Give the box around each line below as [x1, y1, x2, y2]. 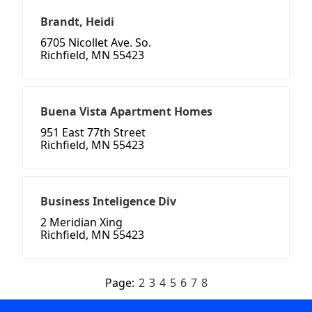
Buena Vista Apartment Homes [40, 104, 212, 120]
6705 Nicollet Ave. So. [40, 35, 151, 51]
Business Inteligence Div [40, 194, 176, 210]
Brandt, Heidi [40, 14, 114, 30]
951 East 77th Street [40, 125, 146, 141]
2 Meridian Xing [40, 214, 123, 231]
